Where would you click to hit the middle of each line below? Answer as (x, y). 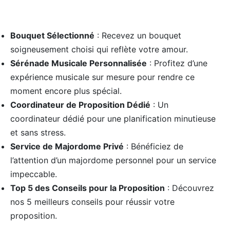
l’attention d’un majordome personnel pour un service (113, 160)
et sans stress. (38, 132)
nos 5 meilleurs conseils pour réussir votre (92, 202)
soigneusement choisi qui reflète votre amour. (99, 49)
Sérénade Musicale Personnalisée (79, 63)
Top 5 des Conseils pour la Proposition (88, 188)
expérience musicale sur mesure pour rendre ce (102, 77)
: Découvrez (189, 188)
